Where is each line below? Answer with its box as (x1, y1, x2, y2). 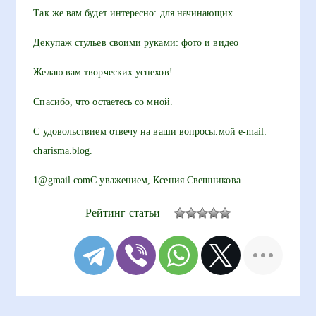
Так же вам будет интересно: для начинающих (33, 8, 233, 18)
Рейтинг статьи (85, 206, 161, 219)
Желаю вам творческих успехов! (33, 67, 173, 78)
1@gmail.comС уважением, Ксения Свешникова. (33, 175, 243, 186)
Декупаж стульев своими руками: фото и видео (33, 37, 238, 48)
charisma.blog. (33, 145, 93, 156)
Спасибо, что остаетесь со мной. (33, 97, 173, 107)
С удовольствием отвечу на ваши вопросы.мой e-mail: (33, 126, 267, 137)
